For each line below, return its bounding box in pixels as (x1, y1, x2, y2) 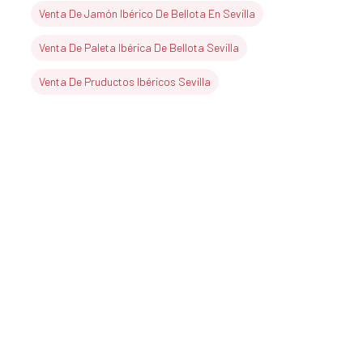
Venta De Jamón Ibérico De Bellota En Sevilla (38, 6, 255, 21)
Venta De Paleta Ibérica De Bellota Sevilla (38, 41, 239, 55)
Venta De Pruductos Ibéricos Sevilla (38, 75, 211, 89)
